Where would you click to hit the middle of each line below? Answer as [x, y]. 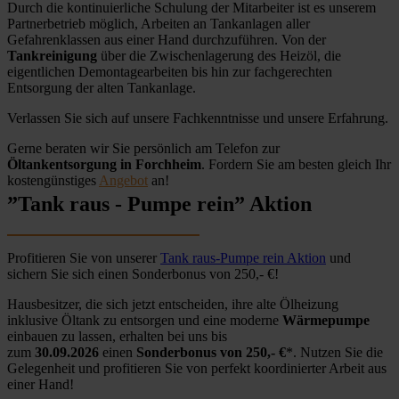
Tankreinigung [52, 56]
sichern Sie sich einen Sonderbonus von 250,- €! [143, 274]
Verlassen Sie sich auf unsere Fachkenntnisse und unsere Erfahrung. [198, 118]
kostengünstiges [53, 181]
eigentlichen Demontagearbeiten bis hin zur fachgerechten [170, 72]
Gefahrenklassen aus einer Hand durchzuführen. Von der [167, 40]
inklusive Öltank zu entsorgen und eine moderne [145, 321]
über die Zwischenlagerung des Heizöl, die [219, 56]
